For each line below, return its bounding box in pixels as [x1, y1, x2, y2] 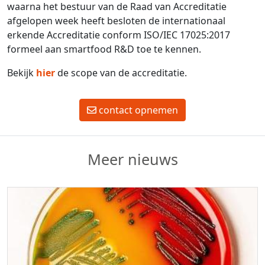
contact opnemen [96, 104, 178, 117]
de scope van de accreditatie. [57, 66, 189, 80]
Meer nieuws [87, 149, 178, 170]
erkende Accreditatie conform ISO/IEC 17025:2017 [7, 28, 230, 42]
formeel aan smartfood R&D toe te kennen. [7, 43, 203, 56]
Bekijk [7, 66, 36, 80]
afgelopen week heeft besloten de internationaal [7, 14, 225, 28]
